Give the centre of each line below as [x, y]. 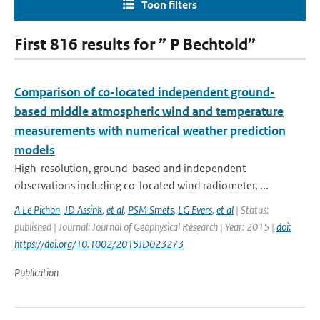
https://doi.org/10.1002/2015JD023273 [99, 244]
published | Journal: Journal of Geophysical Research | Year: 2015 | [145, 227]
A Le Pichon [37, 210]
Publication [36, 272]
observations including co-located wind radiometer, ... [141, 185]
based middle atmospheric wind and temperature [149, 111]
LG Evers [195, 210]
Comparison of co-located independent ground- [145, 92]
